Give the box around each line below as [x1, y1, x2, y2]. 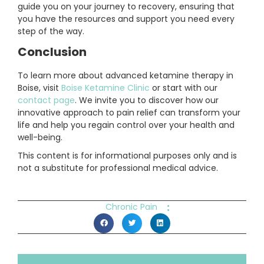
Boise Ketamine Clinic [59, 82, 150, 94]
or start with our [150, 82, 217, 94]
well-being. [18, 131, 62, 144]
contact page [18, 94, 75, 107]
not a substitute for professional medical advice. [18, 162, 218, 174]
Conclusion [18, 44, 87, 61]
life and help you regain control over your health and [18, 119, 235, 131]
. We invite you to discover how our [75, 94, 219, 107]
